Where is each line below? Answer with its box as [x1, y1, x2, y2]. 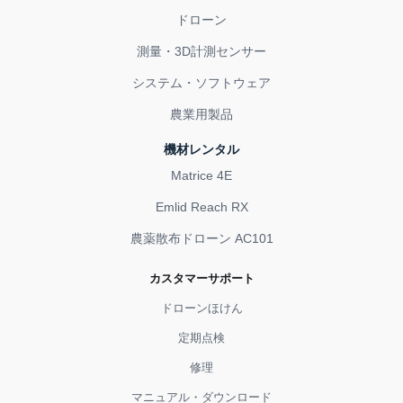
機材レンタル [164, 142, 239, 157]
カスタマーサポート [148, 272, 255, 285]
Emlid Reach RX [155, 200, 248, 214]
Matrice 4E [171, 168, 232, 183]
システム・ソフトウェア [132, 76, 271, 90]
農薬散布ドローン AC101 [130, 231, 273, 246]
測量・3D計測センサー [137, 44, 266, 58]
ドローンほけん [160, 301, 243, 315]
